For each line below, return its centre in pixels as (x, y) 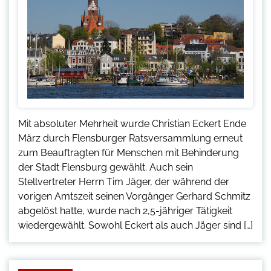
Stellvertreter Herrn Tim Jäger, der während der (124, 181)
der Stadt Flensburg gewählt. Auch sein (106, 167)
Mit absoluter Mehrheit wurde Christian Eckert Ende (132, 123)
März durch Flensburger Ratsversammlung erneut (130, 138)
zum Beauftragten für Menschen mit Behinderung (129, 152)
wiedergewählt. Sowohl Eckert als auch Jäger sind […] (135, 225)
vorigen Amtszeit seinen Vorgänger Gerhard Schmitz (134, 196)
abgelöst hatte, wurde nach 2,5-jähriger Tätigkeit (125, 211)
